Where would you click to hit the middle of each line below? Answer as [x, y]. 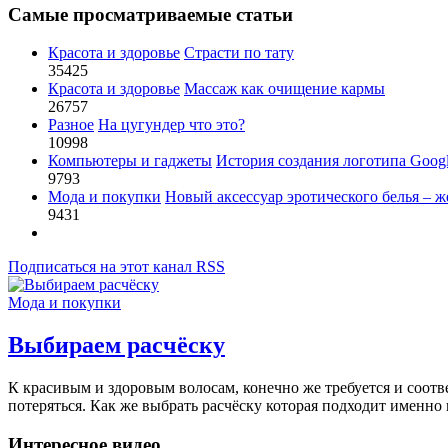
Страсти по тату [239, 53]
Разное [71, 125]
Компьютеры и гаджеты [130, 161]
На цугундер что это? [171, 125]
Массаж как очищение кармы [284, 89]
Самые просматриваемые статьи [150, 14]
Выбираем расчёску [116, 345]
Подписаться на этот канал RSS [116, 267]
